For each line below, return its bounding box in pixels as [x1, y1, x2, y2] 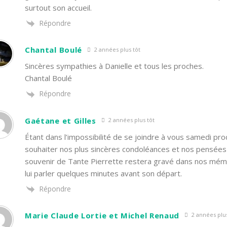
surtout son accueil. [24, 3, 92, 13]
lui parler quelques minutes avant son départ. [24, 168, 182, 178]
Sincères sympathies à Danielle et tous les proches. [24, 61, 204, 71]
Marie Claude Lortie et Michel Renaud [24, 210, 180, 220]
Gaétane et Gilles [24, 115, 96, 126]
